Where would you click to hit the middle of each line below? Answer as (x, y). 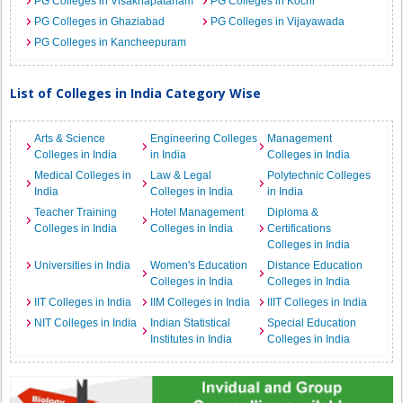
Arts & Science (70, 139)
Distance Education (314, 265)
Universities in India (83, 265)
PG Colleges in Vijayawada (278, 22)
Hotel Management (197, 212)
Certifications (299, 228)
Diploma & (292, 212)
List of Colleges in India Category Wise (136, 93)
